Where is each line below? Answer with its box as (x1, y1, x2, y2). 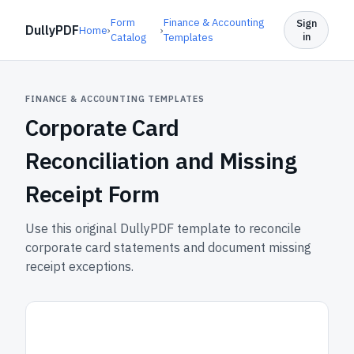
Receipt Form (25, 179, 160, 209)
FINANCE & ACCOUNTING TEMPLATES (25, 93, 205, 104)
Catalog (111, 31, 146, 44)
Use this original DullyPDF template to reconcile (25, 220, 301, 236)
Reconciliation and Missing (25, 146, 297, 175)
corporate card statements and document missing (25, 239, 311, 255)
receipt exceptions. (25, 258, 134, 274)
